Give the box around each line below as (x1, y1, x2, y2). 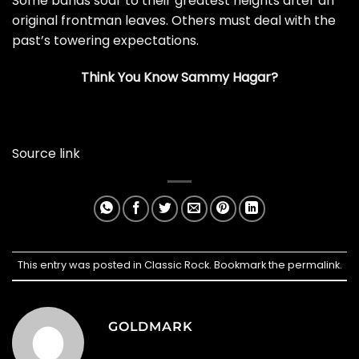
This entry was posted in (17, 258, 144, 272)
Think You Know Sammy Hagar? (81, 67, 278, 87)
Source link (12, 144, 80, 163)
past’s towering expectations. (12, 30, 199, 50)
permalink (287, 258, 340, 272)
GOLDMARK (108, 319, 193, 335)
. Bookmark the (208, 258, 288, 272)
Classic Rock (143, 258, 209, 272)
